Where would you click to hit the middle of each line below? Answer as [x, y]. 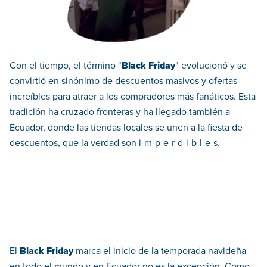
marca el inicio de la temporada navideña [160, 251]
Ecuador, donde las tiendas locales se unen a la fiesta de [126, 128]
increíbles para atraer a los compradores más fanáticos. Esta [133, 97]
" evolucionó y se [211, 66]
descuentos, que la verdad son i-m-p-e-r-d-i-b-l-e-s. [115, 143]
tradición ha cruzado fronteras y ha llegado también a [120, 112]
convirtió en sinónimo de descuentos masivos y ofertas [123, 81]
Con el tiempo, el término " [66, 66]
